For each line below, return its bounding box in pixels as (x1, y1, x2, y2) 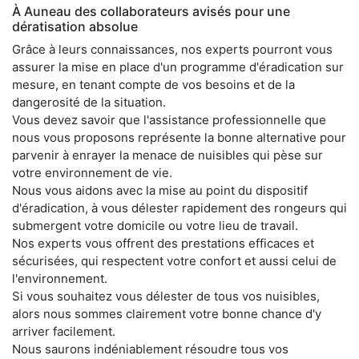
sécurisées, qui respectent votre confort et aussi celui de (12, 252, 337, 268)
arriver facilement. (12, 323, 115, 339)
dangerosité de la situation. (12, 94, 166, 110)
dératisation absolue (12, 18, 138, 34)
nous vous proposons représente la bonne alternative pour (12, 129, 346, 145)
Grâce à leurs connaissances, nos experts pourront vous (12, 41, 333, 57)
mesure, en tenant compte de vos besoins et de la (12, 76, 295, 92)
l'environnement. (12, 270, 107, 286)
